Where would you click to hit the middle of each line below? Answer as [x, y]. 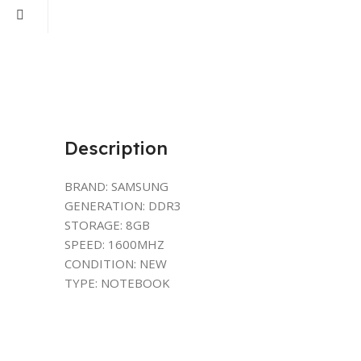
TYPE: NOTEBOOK [117, 283]
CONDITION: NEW [116, 263]
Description [116, 148]
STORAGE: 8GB [107, 225]
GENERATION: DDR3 [123, 205]
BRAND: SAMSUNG [116, 186]
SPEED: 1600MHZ [114, 244]
